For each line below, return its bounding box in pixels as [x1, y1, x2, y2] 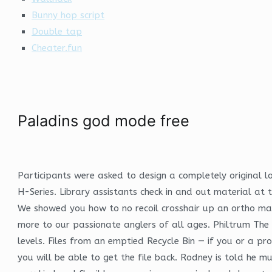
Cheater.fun [32, 42, 83, 53]
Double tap [32, 25, 83, 37]
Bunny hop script [32, 9, 105, 21]
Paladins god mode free [18, 111, 189, 130]
